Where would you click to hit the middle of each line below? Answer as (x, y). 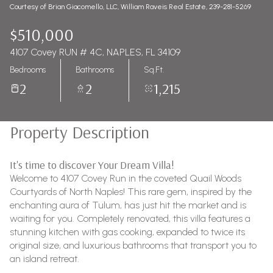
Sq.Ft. (154, 69)
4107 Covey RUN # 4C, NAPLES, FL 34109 (95, 52)
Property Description (80, 132)
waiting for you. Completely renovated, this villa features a (130, 218)
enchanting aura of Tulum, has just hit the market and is (128, 205)
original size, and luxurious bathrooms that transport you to (133, 245)
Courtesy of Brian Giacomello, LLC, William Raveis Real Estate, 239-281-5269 (130, 7)
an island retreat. (44, 259)
